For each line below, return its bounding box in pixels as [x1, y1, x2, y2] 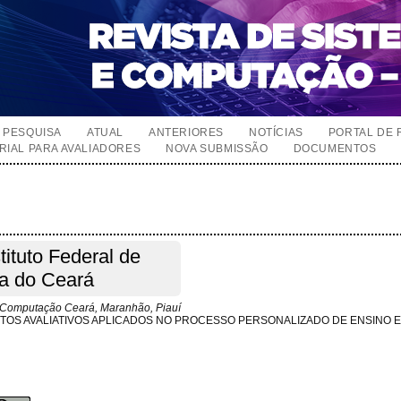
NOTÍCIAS [249, 126, 303, 139]
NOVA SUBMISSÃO [166, 142, 269, 155]
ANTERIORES [149, 126, 225, 139]
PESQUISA [3, 126, 63, 139]
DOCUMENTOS [293, 142, 377, 155]
